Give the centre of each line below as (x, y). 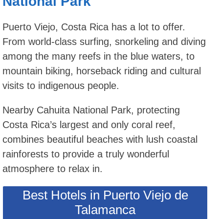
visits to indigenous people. (61, 85)
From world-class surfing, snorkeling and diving (104, 41)
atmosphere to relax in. (53, 168)
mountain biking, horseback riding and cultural (102, 71)
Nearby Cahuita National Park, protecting (91, 110)
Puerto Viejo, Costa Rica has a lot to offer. (94, 27)
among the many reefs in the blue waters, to (99, 56)
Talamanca (105, 209)
